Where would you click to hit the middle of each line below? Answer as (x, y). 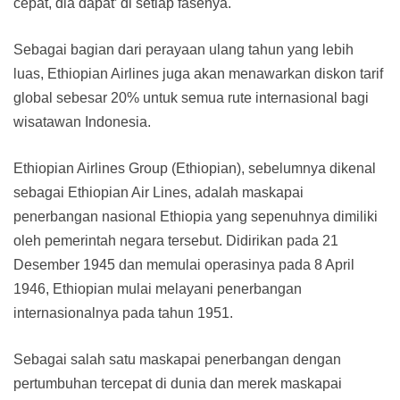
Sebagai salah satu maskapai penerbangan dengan (177, 360)
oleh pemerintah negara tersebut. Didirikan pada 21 (176, 241)
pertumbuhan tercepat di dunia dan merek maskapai (178, 384)
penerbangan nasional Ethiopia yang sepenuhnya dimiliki (196, 217)
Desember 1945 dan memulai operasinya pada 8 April (184, 265)
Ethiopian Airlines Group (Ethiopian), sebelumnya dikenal (195, 169)
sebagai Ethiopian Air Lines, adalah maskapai (158, 193)
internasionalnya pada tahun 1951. (123, 313)
